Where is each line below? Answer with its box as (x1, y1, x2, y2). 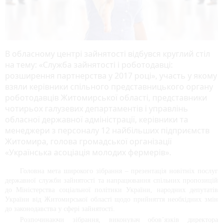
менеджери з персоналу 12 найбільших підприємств (5, 124, 210, 136)
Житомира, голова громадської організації (5, 135, 172, 147)
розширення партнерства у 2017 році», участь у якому (5, 70, 217, 81)
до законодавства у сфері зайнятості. (5, 205, 115, 213)
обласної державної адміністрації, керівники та (5, 113, 188, 125)
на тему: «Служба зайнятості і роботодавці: (5, 59, 173, 70)
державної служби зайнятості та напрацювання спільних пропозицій (5, 176, 218, 184)
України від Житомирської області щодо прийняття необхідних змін (5, 195, 218, 203)
